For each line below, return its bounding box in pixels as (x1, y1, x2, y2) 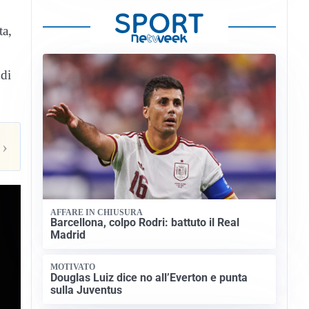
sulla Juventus (50, 283, 123, 297)
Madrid (50, 228, 86, 241)
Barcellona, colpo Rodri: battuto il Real (50, 215, 240, 229)
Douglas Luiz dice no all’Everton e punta (50, 270, 248, 284)
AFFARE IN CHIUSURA (50, 207, 143, 217)
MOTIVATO (50, 262, 96, 272)
